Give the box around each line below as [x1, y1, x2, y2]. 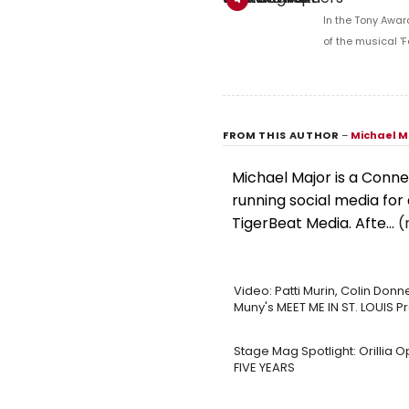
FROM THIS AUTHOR [223, 127, 342, 142]
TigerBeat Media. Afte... [232, 212, 398, 234]
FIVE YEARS [234, 358, 295, 376]
